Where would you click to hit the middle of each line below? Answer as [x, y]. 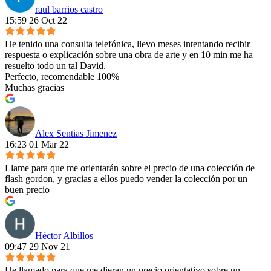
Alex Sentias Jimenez [76, 134]
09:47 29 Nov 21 [38, 247]
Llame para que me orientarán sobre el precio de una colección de [130, 168]
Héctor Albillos [64, 236]
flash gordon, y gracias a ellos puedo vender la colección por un [126, 179]
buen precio [27, 190]
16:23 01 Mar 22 [37, 145]
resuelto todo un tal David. [55, 66]
